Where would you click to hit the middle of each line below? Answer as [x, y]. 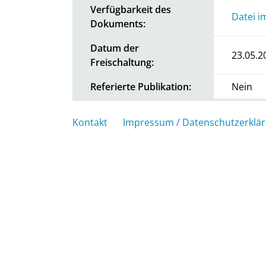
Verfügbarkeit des [131, 9]
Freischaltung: [122, 62]
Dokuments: [118, 23]
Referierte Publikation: [141, 86]
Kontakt [90, 122]
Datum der [115, 48]
